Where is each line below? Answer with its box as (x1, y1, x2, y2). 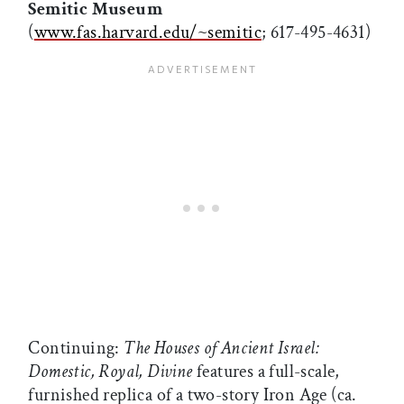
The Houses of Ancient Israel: (124, 336, 320, 361)
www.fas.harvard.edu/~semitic (33, 21, 262, 45)
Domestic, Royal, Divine (28, 360, 193, 384)
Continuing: (28, 336, 124, 361)
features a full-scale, (192, 360, 340, 384)
